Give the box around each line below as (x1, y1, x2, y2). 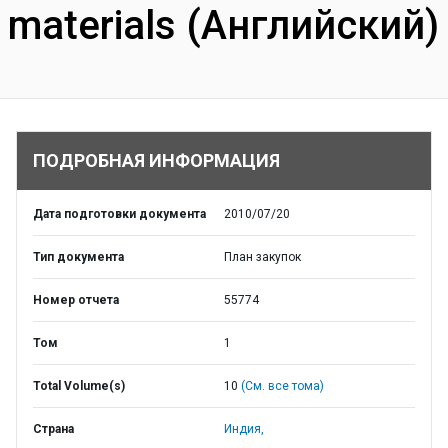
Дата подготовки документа (33, 207, 206, 221)
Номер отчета (33, 293, 119, 307)
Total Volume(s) (33, 379, 125, 393)
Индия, (224, 422, 264, 436)
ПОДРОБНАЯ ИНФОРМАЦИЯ (33, 150, 280, 171)
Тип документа (33, 250, 124, 264)
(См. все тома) (241, 379, 324, 393)
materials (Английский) (8, 2, 439, 49)
